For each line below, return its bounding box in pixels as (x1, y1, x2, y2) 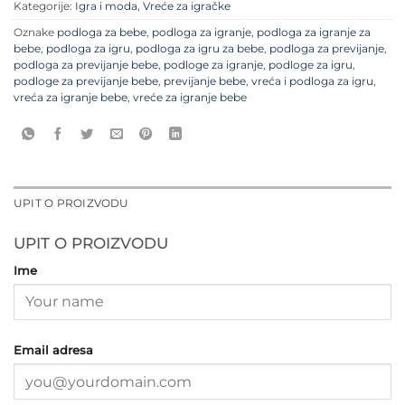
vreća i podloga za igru (251, 75, 373, 89)
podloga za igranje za (257, 26, 371, 40)
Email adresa (14, 343, 93, 358)
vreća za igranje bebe (14, 91, 127, 105)
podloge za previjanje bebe (14, 75, 158, 89)
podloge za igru (268, 59, 353, 72)
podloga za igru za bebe (136, 42, 264, 56)
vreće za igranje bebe (133, 91, 247, 105)
